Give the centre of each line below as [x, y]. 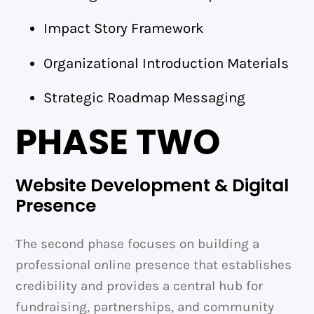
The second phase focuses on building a [138, 244]
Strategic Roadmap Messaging [145, 98]
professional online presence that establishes [154, 265]
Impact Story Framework [124, 28]
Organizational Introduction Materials [166, 63]
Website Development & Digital [152, 186]
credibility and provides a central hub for [139, 286]
